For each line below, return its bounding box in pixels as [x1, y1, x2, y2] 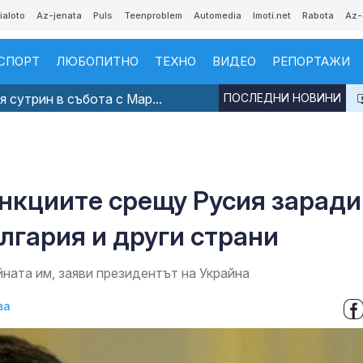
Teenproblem [124, 10, 182, 21]
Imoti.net [253, 10, 291, 21]
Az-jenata [36, 10, 82, 21]
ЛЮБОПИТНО [56, 53, 139, 69]
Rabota [302, 10, 334, 21]
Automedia [194, 10, 241, 21]
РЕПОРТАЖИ [272, 53, 350, 69]
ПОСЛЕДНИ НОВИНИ [224, 91, 341, 105]
